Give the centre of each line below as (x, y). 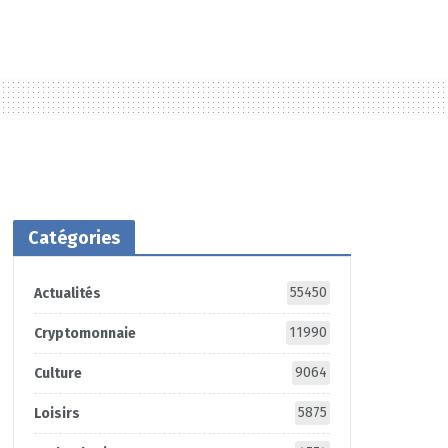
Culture (57, 373)
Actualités (67, 293)
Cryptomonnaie (84, 333)
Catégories (73, 237)
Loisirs (56, 413)
